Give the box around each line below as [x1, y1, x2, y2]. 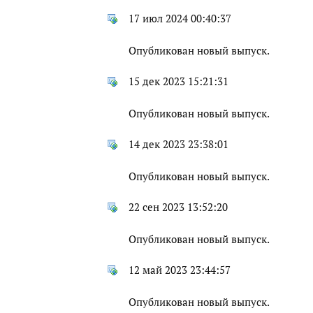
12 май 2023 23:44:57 [129, 263, 231, 277]
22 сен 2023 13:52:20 [129, 201, 228, 214]
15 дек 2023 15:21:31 [129, 75, 228, 89]
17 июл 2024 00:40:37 [129, 12, 231, 26]
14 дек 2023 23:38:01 [129, 138, 228, 152]
